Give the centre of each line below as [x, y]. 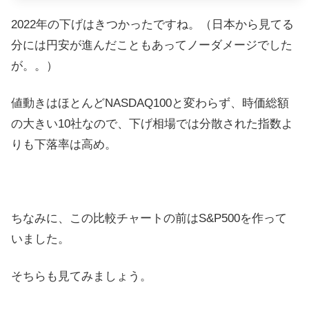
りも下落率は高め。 [64, 144]
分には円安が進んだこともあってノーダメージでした [152, 46]
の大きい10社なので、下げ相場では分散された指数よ [152, 123]
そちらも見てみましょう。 [81, 277]
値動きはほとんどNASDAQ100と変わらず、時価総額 [150, 103]
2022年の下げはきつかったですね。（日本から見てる [152, 25]
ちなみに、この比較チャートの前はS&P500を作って [149, 219]
